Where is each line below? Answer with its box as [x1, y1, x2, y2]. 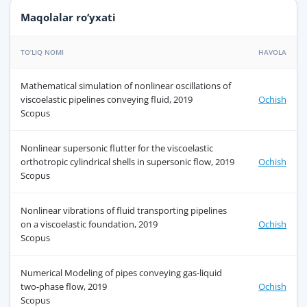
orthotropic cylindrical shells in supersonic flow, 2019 [21, 156, 234, 169]
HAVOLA [258, 47, 286, 58]
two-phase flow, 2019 [21, 280, 107, 293]
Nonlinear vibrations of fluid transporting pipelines [21, 204, 227, 217]
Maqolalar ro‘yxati [21, 10, 116, 25]
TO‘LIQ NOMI [21, 47, 64, 58]
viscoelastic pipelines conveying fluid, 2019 [21, 93, 193, 106]
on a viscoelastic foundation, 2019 [21, 218, 158, 231]
